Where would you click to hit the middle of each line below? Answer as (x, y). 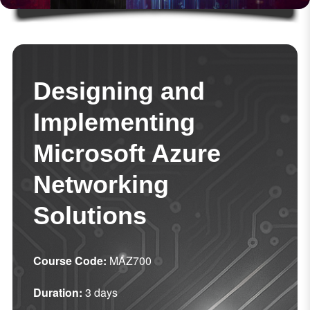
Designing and (119, 91)
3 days (100, 293)
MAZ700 (129, 261)
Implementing (114, 122)
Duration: (57, 293)
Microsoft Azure (127, 154)
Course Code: (70, 261)
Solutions (90, 216)
